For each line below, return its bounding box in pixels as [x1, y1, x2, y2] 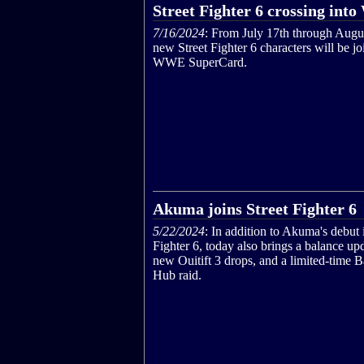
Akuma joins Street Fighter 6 [153, 199, 357, 218]
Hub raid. [153, 267, 201, 282]
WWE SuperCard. [153, 55, 247, 70]
